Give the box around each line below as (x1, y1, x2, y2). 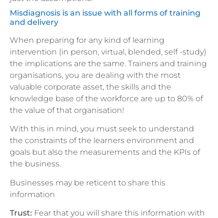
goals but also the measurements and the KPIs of (10, 147, 200, 157)
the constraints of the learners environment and (10, 136, 194, 145)
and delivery (10, 17, 58, 27)
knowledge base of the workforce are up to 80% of (10, 93, 203, 103)
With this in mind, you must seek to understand (10, 124, 194, 134)
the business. (10, 159, 61, 169)
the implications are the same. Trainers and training (10, 58, 207, 68)
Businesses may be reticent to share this (10, 178, 165, 187)
